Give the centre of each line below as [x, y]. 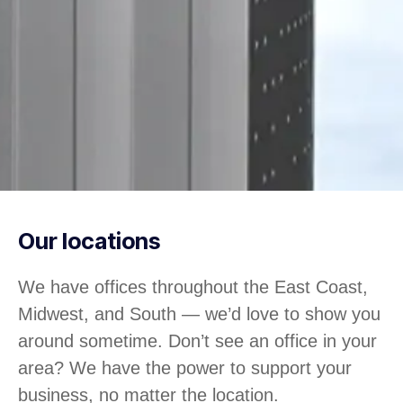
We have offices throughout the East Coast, [193, 287]
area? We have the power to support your [185, 367]
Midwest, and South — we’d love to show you [199, 313]
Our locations [89, 241]
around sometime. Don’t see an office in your [197, 340]
